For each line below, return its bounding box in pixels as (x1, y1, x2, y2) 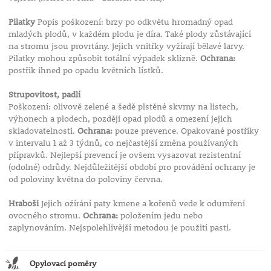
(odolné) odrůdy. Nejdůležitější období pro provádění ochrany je (8, 162, 255, 173)
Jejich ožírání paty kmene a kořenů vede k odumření (38, 198, 245, 209)
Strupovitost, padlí (8, 89, 80, 100)
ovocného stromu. (8, 210, 83, 221)
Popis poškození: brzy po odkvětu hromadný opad (34, 16, 233, 28)
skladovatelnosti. (8, 125, 77, 137)
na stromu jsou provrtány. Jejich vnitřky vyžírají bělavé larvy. (8, 41, 244, 52)
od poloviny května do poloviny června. (8, 174, 163, 185)
